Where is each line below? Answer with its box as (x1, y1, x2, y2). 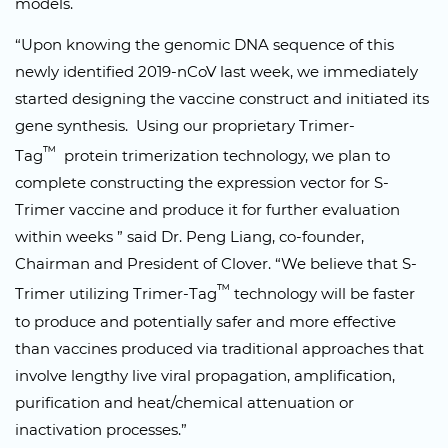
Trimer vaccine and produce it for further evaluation (15, 200, 400, 220)
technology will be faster (230, 284, 415, 304)
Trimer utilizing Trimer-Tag (15, 284, 217, 304)
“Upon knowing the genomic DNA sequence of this (15, 35, 394, 55)
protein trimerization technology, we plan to (56, 146, 390, 166)
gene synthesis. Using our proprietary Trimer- (15, 116, 355, 136)
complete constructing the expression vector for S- (15, 173, 389, 193)
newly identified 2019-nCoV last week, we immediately (15, 62, 418, 82)
